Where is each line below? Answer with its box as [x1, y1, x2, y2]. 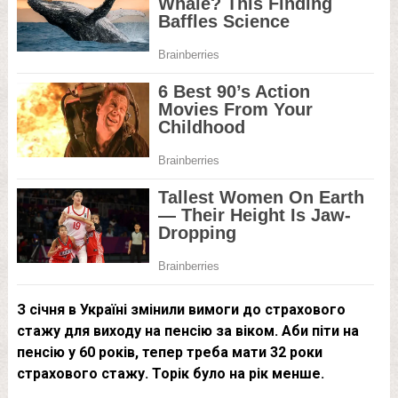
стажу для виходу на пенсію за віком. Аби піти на [16, 322, 359, 339]
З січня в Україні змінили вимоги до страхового [16, 301, 346, 318]
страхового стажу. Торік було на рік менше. [16, 365, 324, 382]
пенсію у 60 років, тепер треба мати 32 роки [16, 344, 322, 361]
